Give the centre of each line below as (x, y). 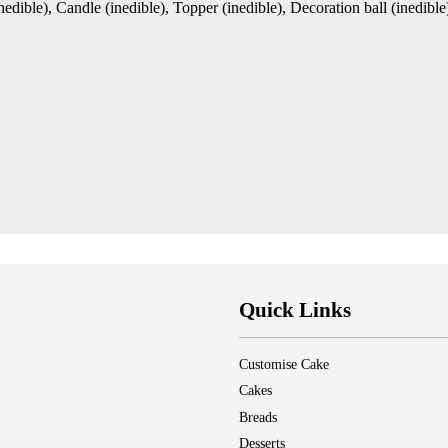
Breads (258, 417)
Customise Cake (284, 365)
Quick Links (295, 310)
